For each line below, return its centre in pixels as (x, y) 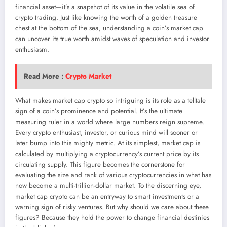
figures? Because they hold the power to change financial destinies (112, 218)
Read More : (44, 77)
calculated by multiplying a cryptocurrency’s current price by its (107, 154)
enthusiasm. (32, 49)
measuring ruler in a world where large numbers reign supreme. (110, 122)
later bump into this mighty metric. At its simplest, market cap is (108, 143)
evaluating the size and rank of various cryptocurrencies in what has (113, 175)
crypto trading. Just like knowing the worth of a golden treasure (106, 17)
